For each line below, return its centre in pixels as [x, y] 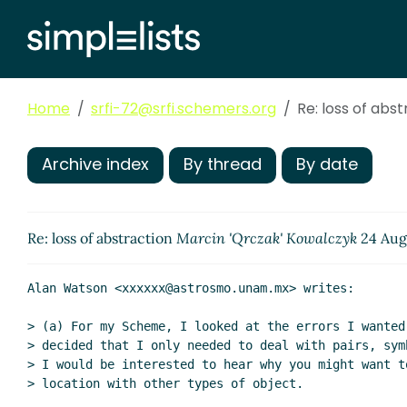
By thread [223, 164]
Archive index [95, 164]
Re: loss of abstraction [102, 238]
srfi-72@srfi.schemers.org [184, 109]
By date [327, 164]
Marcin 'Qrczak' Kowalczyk [267, 238]
